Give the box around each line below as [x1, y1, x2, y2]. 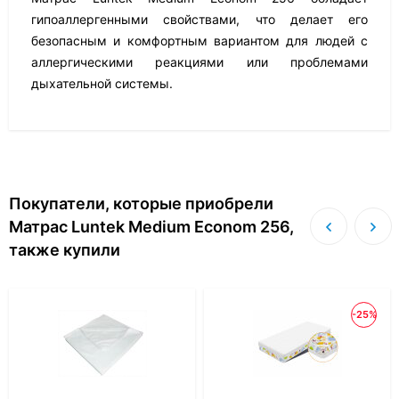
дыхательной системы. [31, 76, 173, 91]
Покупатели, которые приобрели [9, 194, 273, 213]
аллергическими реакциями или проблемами [31, 54, 368, 69]
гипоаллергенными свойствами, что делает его [31, 12, 368, 27]
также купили [9, 240, 120, 259]
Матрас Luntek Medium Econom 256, [9, 217, 294, 236]
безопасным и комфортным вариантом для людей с [31, 33, 368, 48]
